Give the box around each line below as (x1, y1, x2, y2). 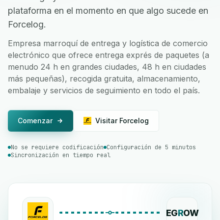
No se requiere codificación (11, 143, 104, 151)
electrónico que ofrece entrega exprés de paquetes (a (8, 50, 209, 60)
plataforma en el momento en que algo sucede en (8, 5, 208, 16)
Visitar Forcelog (95, 116, 149, 125)
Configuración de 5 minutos (107, 143, 196, 151)
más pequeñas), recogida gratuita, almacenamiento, (8, 74, 200, 83)
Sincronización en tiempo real (11, 151, 110, 159)
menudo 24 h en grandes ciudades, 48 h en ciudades (8, 62, 206, 72)
